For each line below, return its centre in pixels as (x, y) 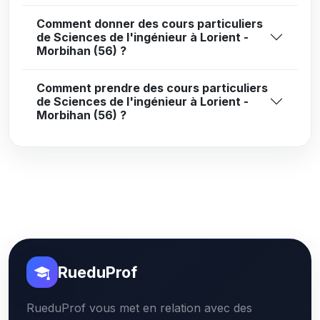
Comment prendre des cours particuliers (152, 87)
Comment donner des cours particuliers (150, 23)
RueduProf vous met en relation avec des (139, 307)
